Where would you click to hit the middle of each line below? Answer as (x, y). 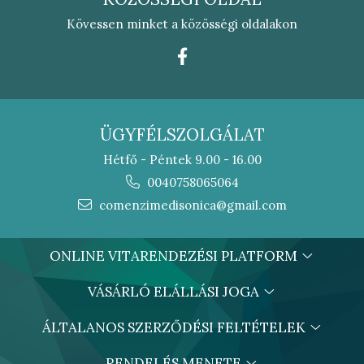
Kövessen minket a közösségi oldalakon (182, 24)
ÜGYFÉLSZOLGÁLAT (182, 135)
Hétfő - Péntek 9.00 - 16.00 (182, 160)
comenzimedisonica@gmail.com (191, 206)
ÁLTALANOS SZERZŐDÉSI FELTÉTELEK (175, 328)
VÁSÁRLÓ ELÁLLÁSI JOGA (175, 292)
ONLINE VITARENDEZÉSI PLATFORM (175, 256)
